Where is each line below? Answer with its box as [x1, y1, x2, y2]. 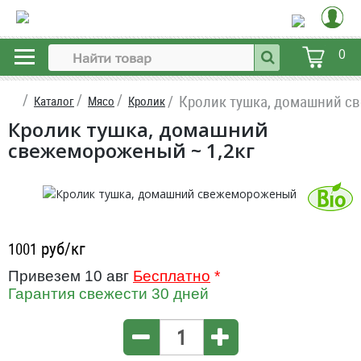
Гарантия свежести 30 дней [8, 285, 209, 302]
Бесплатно [133, 268, 210, 284]
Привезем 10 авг [8, 268, 133, 284]
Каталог [34, 93, 74, 109]
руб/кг [37, 237, 85, 259]
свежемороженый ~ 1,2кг [8, 137, 255, 164]
